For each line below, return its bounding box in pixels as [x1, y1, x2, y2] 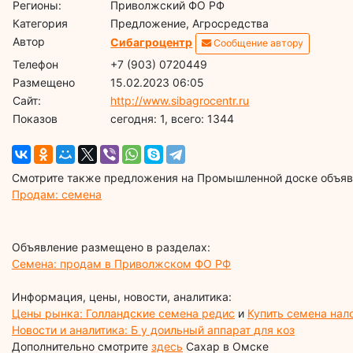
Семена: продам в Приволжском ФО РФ [12, 256, 231, 270]
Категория [13, 16, 69, 30]
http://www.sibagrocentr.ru [110, 93, 250, 107]
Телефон [13, 57, 59, 71]
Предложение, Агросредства [110, 16, 269, 30]
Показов [13, 111, 58, 125]
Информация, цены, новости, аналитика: [12, 289, 232, 303]
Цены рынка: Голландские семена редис [12, 306, 235, 320]
